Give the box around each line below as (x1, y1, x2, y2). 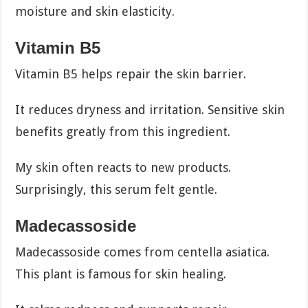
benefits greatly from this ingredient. (15, 124, 231, 139)
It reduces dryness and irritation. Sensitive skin (15, 102, 285, 117)
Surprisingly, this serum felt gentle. (15, 181, 218, 197)
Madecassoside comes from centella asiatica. (15, 244, 270, 259)
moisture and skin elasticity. (15, 3, 175, 19)
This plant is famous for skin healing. (15, 266, 227, 281)
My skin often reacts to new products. (15, 159, 232, 175)
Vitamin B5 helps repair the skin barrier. (15, 66, 247, 81)
